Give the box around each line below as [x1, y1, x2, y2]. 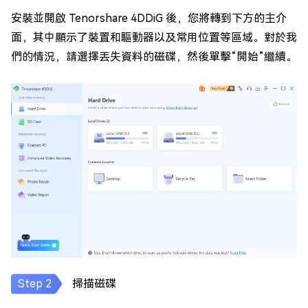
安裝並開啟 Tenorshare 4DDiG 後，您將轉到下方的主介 [11, 12, 287, 25]
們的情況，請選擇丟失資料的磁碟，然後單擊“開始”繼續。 [11, 50, 297, 63]
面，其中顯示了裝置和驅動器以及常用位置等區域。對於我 [11, 31, 297, 44]
